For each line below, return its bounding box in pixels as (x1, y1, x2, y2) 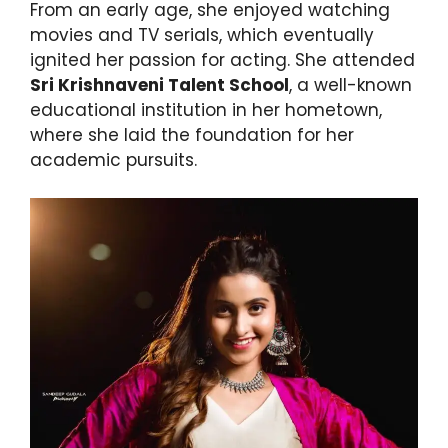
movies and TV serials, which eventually (30, 22, 374, 47)
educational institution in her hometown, (30, 97, 382, 122)
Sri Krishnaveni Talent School (30, 72, 289, 97)
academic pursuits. (30, 147, 197, 172)
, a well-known (289, 72, 412, 97)
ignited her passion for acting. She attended (30, 47, 415, 72)
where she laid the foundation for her (30, 122, 354, 147)
